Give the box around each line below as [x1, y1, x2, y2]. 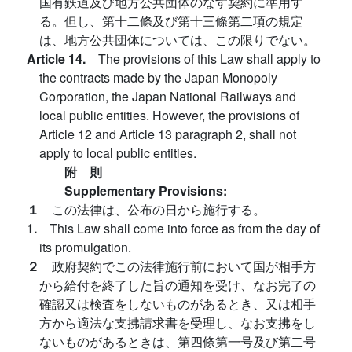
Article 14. [27, 49, 98, 68]
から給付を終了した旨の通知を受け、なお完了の [39, 276, 316, 295]
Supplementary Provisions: [64, 181, 227, 200]
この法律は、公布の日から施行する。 [52, 200, 266, 219]
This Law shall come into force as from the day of [49, 219, 320, 238]
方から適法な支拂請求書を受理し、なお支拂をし [39, 313, 316, 332]
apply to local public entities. [39, 144, 196, 163]
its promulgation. [39, 238, 131, 257]
